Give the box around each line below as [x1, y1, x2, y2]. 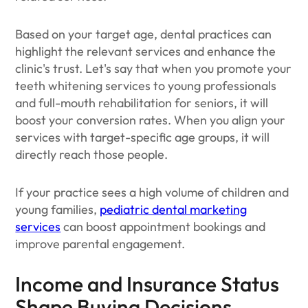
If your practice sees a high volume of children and [15, 184, 289, 200]
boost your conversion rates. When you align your [15, 112, 286, 128]
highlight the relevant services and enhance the [15, 43, 276, 59]
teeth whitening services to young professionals [15, 78, 277, 93]
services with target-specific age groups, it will [15, 129, 270, 145]
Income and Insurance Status [15, 271, 280, 297]
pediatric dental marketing [100, 201, 247, 217]
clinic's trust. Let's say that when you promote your [15, 60, 292, 76]
